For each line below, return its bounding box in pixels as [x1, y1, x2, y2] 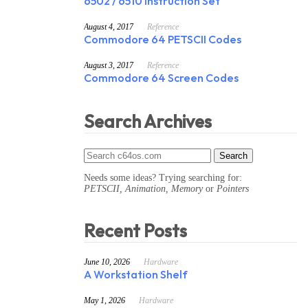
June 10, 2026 [84, 257, 130, 267]
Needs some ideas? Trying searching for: [84, 172, 242, 183]
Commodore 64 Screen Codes [84, 73, 239, 85]
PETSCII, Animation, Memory [84, 183, 203, 194]
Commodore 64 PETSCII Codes [84, 34, 241, 47]
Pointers [217, 183, 249, 194]
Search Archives [84, 113, 212, 133]
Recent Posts [84, 221, 187, 241]
